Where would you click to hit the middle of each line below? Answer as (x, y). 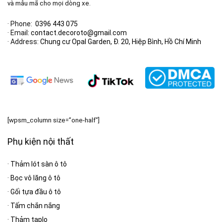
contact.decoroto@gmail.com (79, 32)
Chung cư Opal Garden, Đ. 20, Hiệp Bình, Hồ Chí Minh (121, 41)
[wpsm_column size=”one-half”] (54, 120)
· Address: (23, 41)
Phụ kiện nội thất (41, 141)
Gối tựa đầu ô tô (36, 192)
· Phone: (20, 24)
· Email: (18, 32)
